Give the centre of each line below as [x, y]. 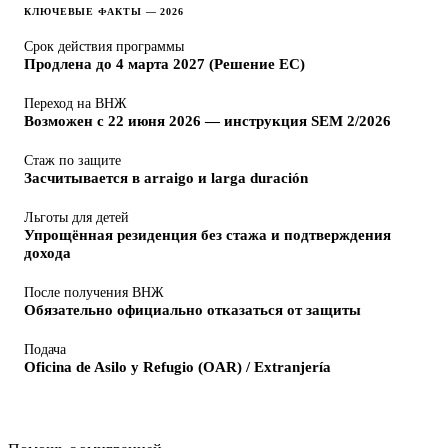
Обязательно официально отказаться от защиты [192, 309]
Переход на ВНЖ [75, 102]
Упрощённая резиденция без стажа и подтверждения [207, 234]
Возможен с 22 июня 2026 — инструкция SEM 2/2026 [207, 120]
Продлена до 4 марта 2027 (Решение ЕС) [164, 63]
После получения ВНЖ [94, 291]
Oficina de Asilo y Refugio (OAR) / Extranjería [177, 366]
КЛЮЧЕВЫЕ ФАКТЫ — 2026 [104, 11]
